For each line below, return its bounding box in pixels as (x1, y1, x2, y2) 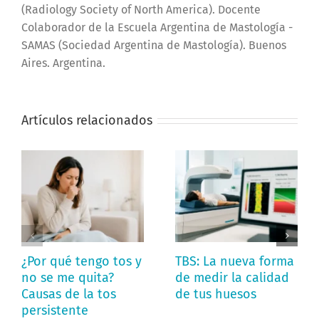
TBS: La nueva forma (175, 253, 294, 269)
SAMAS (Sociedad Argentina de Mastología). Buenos (21, 38, 286, 52)
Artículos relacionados (21, 112, 152, 128)
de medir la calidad (175, 270, 289, 286)
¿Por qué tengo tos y (21, 253, 142, 269)
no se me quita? (21, 270, 114, 286)
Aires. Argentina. (21, 56, 105, 70)
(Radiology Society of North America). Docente (21, 2, 261, 16)
